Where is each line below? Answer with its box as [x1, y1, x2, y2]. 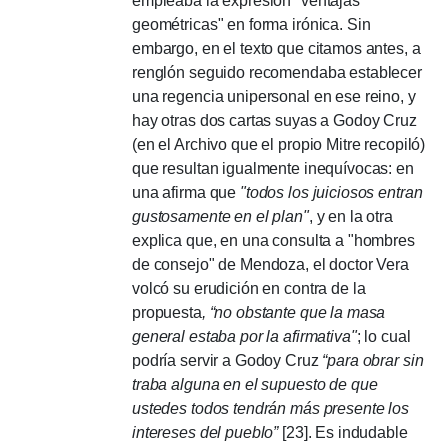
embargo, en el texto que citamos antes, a [132, 39, 421, 57]
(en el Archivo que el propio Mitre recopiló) [132, 135, 426, 153]
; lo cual [356, 327, 411, 345]
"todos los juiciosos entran [240, 183, 423, 201]
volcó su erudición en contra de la [132, 279, 366, 297]
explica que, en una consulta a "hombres [132, 231, 415, 249]
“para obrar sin [322, 351, 424, 369]
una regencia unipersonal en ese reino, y [132, 87, 416, 105]
